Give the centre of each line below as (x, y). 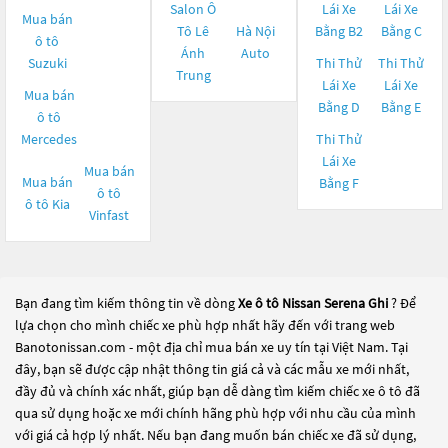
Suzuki (47, 63)
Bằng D (339, 107)
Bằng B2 (339, 31)
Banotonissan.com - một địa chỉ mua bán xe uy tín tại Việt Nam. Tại (211, 347)
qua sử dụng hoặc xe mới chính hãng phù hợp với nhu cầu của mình (215, 413)
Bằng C (401, 31)
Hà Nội (255, 31)
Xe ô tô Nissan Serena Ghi (313, 303)
